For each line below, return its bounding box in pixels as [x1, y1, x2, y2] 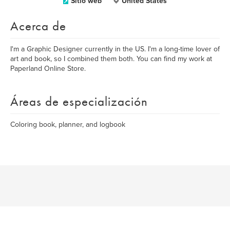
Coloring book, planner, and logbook [10, 120, 125, 129]
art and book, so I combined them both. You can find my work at [10, 54, 212, 63]
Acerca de [10, 17, 66, 34]
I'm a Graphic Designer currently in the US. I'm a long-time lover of [10, 45, 220, 53]
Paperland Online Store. [10, 64, 86, 73]
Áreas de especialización [10, 93, 148, 110]
